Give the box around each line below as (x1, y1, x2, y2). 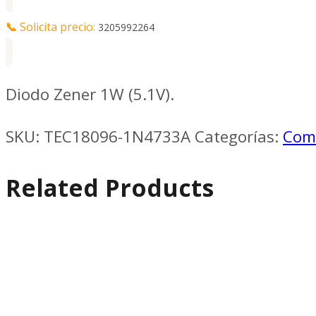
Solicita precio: (20, 18, 98, 35)
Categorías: (195, 126, 283, 148)
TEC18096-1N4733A (44, 126, 190, 148)
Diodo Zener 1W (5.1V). (6, 83, 174, 105)
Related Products (6, 171, 214, 205)
